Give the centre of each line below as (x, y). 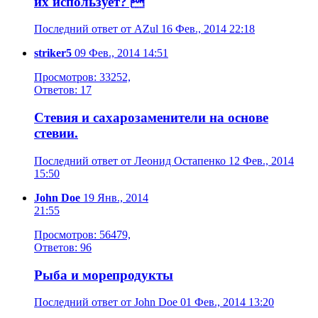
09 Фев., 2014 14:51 (120, 53)
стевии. (56, 133)
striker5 (53, 53)
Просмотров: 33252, (82, 77)
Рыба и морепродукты (104, 275)
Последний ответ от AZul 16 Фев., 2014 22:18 (144, 29)
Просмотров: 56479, (82, 234)
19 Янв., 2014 (114, 197)
